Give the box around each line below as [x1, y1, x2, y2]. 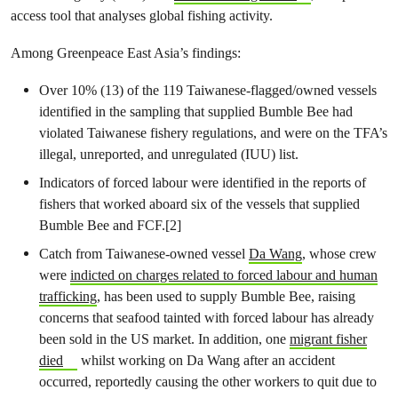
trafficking [39, 288, 97, 305]
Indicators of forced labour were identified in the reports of [39, 174, 366, 191]
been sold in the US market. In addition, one [39, 330, 290, 347]
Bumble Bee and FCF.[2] [39, 217, 181, 234]
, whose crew [302, 245, 377, 262]
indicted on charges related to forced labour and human [70, 267, 378, 283]
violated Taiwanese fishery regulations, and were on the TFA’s [39, 124, 387, 141]
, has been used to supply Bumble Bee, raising [97, 288, 355, 305]
